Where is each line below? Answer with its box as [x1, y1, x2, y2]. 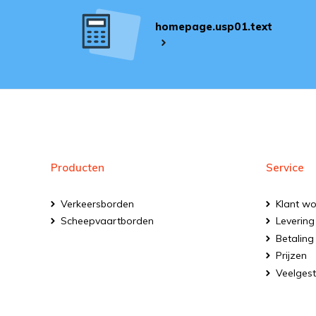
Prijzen [276, 249, 307, 262]
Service [266, 160, 304, 174]
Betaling [276, 231, 314, 245]
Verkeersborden [61, 197, 134, 210]
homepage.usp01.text [154, 20, 272, 33]
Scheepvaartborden [61, 214, 154, 227]
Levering [276, 214, 315, 227]
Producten [51, 160, 104, 174]
